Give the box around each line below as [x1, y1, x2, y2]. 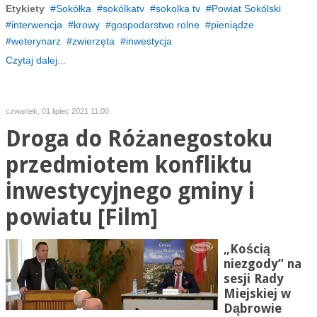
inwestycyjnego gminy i [5, 178, 255, 204]
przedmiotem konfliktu [5, 152, 252, 178]
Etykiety [5, 3, 45, 14]
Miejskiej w [223, 287, 291, 301]
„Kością [223, 242, 270, 256]
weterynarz [11, 35, 61, 47]
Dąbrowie [223, 301, 282, 316]
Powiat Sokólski [211, 3, 281, 14]
